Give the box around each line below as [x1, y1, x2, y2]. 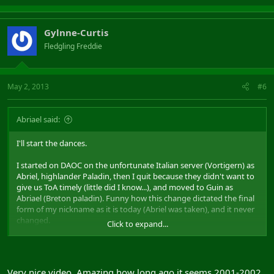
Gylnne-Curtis [44, 26, 108, 39]
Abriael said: [17, 113, 60, 125]
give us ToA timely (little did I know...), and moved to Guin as [17, 181, 233, 193]
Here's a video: [17, 236, 70, 248]
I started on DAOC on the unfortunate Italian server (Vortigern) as [17, 159, 254, 171]
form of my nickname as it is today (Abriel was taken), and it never [17, 203, 254, 215]
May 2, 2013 [7, 81, 49, 92]
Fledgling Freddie [44, 41, 102, 51]
